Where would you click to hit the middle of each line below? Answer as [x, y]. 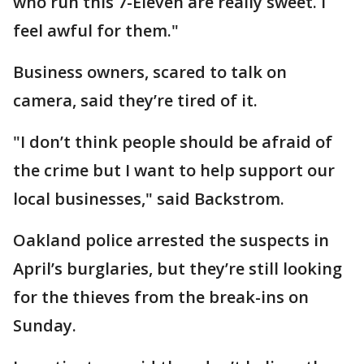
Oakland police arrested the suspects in [171, 240]
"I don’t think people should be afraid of [173, 142]
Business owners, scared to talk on [150, 72]
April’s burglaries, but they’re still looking [178, 269]
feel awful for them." [96, 30]
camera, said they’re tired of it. [135, 100]
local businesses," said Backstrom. [149, 199]
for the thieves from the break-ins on [161, 297]
